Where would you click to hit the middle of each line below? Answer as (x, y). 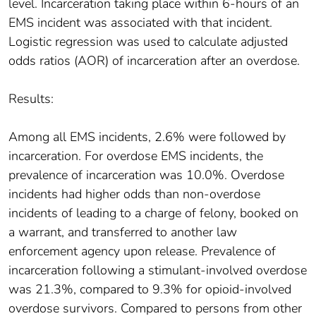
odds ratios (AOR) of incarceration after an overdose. (154, 61)
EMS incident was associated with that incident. (140, 23)
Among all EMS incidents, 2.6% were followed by (147, 137)
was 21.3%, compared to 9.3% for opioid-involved (150, 290)
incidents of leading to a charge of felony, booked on (153, 213)
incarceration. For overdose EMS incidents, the (136, 156)
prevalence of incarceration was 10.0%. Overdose (146, 175)
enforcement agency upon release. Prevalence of (142, 251)
